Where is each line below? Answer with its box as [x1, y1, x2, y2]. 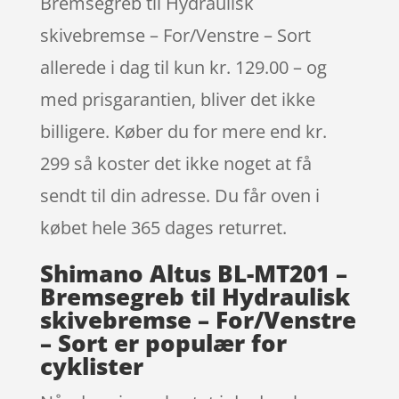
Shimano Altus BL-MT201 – [39, 256, 347, 289]
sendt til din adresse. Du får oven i [39, 183, 320, 208]
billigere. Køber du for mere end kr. [39, 118, 327, 143]
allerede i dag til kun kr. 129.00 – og [39, 54, 327, 79]
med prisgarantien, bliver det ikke [39, 86, 315, 111]
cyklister [39, 349, 143, 382]
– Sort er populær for [39, 326, 287, 359]
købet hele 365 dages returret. [39, 215, 287, 240]
